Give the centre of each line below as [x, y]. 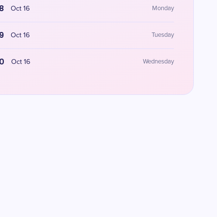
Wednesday [158, 62]
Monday [163, 8]
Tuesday [163, 35]
